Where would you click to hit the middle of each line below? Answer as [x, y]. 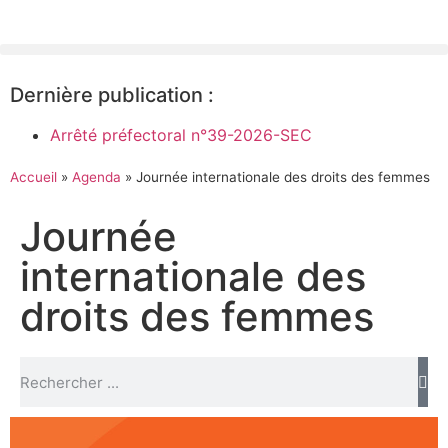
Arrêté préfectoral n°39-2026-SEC [181, 135]
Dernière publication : [112, 95]
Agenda [96, 177]
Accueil [33, 177]
